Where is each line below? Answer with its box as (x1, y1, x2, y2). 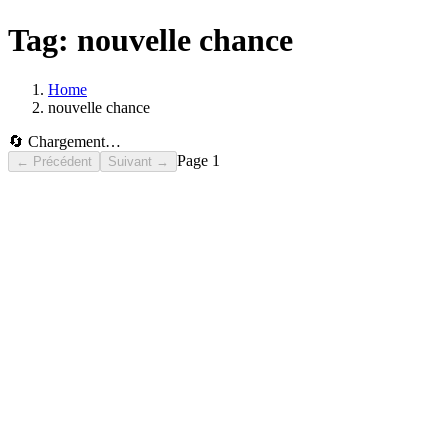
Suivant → (108, 153, 169, 169)
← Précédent (16, 153, 92, 169)
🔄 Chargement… (8, 132, 121, 150)
